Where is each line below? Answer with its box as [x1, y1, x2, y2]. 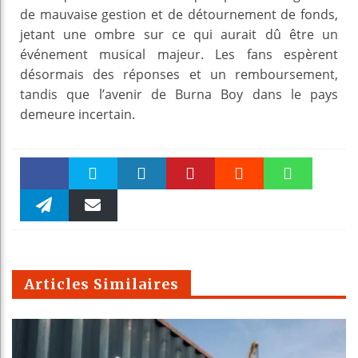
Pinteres [169, 200, 212, 214]
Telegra [26, 232, 63, 246]
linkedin [121, 200, 163, 214]
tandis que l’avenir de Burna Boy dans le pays [20, 85, 338, 103]
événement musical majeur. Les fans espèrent [20, 45, 338, 63]
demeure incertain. [20, 105, 135, 123]
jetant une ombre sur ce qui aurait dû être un [20, 25, 338, 43]
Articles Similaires [24, 274, 179, 293]
